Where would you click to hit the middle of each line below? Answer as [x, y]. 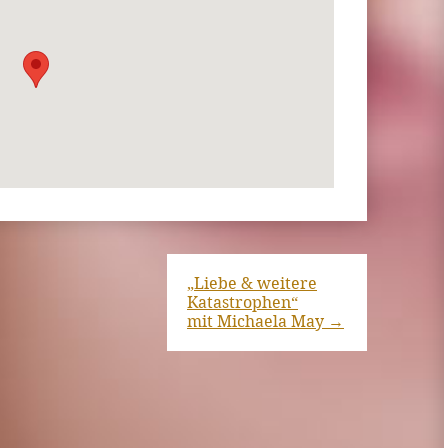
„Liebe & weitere [252, 284]
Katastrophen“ [242, 303]
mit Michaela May [257, 322]
